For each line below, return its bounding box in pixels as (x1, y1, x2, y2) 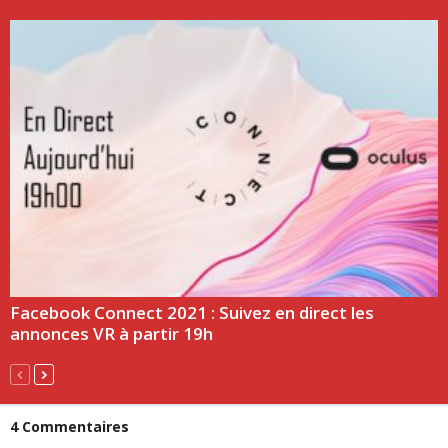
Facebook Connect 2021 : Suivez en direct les (10, 300, 374, 324)
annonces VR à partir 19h (10, 321, 213, 345)
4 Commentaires (10, 416, 129, 436)
